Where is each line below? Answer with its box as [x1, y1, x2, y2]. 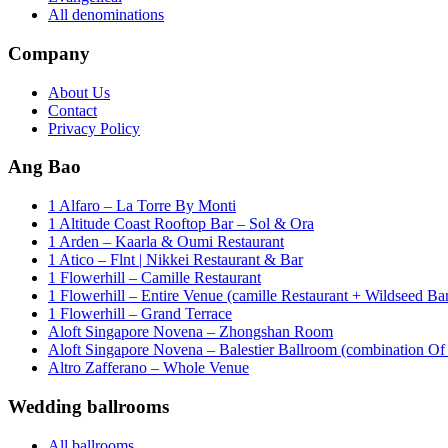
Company [8, 43, 90, 65]
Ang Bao [8, 156, 81, 178]
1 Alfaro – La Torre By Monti [48, 197, 236, 215]
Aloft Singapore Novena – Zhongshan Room [48, 323, 333, 341]
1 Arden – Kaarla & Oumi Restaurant [48, 233, 284, 251]
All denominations [48, 6, 164, 24]
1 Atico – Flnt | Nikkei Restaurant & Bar [48, 251, 303, 269]
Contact [48, 101, 97, 119]
